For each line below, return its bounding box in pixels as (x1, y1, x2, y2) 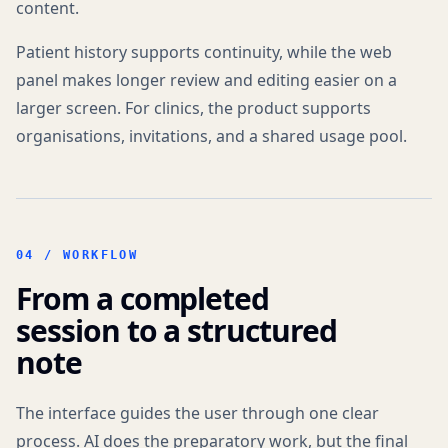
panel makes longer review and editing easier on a (16, 69, 397, 91)
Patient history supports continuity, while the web (16, 41, 392, 63)
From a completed (16, 278, 270, 319)
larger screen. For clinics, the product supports (16, 97, 371, 119)
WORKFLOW (63, 248, 139, 262)
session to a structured (16, 310, 337, 351)
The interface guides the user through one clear (16, 402, 379, 424)
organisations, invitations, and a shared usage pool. (16, 125, 407, 147)
